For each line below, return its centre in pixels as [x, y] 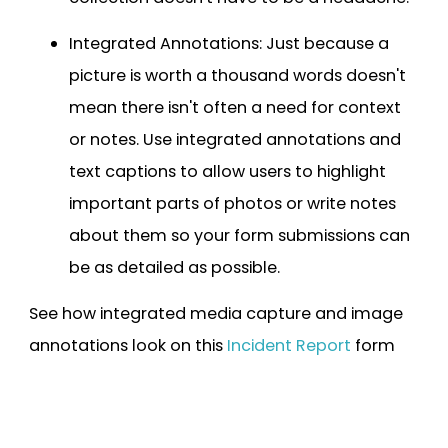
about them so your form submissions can [239, 235]
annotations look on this [128, 345]
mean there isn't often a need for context [235, 107]
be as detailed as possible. [174, 267]
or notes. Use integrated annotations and [235, 139]
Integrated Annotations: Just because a [229, 43]
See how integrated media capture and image [216, 313]
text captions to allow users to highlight [227, 171]
